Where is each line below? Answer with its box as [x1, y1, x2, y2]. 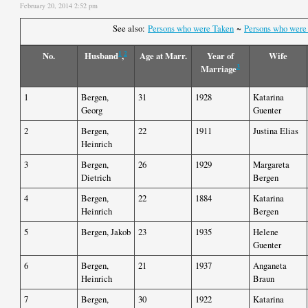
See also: [113, 22, 148, 35]
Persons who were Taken [148, 22, 234, 35]
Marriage [201, 63, 236, 76]
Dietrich [81, 171, 111, 184]
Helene [253, 225, 278, 239]
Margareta [253, 158, 289, 171]
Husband [85, 49, 118, 63]
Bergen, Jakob [81, 225, 131, 239]
